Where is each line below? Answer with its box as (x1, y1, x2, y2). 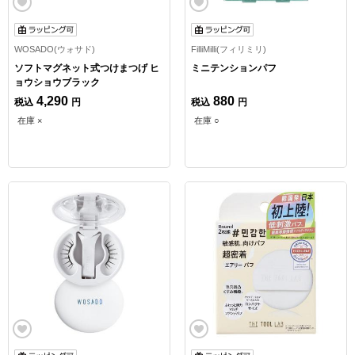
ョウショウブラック (14, 77, 100, 89)
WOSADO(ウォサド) (14, 44, 95, 55)
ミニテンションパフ (190, 63, 277, 74)
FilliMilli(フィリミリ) (190, 44, 266, 55)
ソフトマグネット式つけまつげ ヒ (14, 63, 159, 74)
